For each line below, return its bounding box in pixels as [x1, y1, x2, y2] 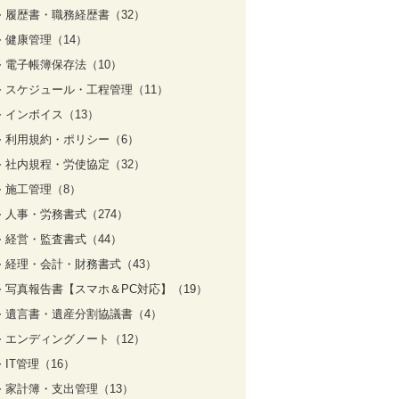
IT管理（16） [5, 357, 75, 371]
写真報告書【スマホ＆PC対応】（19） [5, 282, 208, 297]
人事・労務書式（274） [5, 208, 128, 222]
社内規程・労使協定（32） [5, 158, 145, 172]
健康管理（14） [5, 33, 87, 47]
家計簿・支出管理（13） [5, 382, 134, 396]
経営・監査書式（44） [5, 232, 122, 247]
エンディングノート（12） [5, 332, 145, 346]
